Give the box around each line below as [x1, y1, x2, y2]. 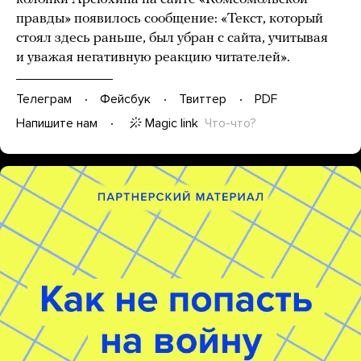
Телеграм [16, 91, 72, 108]
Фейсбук [100, 91, 151, 108]
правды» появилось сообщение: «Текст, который [16, 10, 323, 27]
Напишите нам [16, 115, 98, 132]
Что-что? [205, 114, 256, 131]
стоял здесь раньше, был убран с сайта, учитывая [16, 30, 328, 46]
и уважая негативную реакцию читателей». [16, 49, 293, 65]
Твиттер [179, 91, 226, 108]
